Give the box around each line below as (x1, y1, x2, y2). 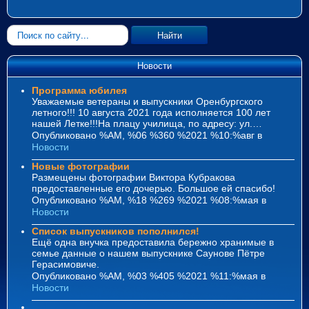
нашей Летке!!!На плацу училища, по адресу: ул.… (32, 117, 262, 129)
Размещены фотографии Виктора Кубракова (32, 171, 235, 183)
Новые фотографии (32, 160, 130, 172)
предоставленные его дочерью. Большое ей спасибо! (32, 182, 275, 194)
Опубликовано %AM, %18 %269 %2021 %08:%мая (32, 194, 261, 206)
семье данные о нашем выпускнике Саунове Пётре (32, 247, 265, 259)
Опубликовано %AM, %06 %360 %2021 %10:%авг (32, 129, 257, 141)
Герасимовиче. (32, 258, 105, 270)
